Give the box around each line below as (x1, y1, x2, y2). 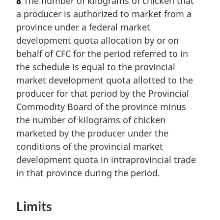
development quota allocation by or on (16, 34, 179, 47)
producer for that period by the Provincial (16, 87, 189, 100)
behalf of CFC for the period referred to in (16, 48, 188, 60)
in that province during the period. (16, 167, 160, 179)
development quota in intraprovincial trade (16, 154, 196, 166)
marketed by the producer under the (16, 127, 168, 139)
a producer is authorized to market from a (16, 8, 192, 20)
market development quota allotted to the (16, 74, 193, 86)
